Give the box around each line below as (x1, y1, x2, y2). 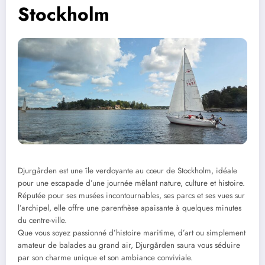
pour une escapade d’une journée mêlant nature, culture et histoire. (18, 177, 245, 189)
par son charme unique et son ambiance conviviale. (18, 251, 193, 263)
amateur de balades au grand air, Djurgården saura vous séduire (18, 239, 240, 251)
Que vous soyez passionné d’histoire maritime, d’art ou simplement (18, 227, 245, 238)
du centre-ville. (18, 214, 67, 226)
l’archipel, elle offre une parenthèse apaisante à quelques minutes (18, 202, 241, 214)
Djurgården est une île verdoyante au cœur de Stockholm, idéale (18, 164, 237, 176)
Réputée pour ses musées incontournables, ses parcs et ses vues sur (18, 189, 245, 201)
